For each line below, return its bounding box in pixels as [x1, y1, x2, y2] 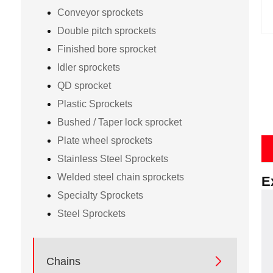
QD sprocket [57, 80, 111, 91]
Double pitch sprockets [57, 25, 156, 36]
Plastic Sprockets [57, 98, 132, 109]
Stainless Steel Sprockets [57, 153, 168, 164]
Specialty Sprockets [57, 190, 143, 200]
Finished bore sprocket [57, 43, 156, 54]
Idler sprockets [57, 62, 120, 73]
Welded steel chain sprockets [57, 171, 184, 182]
